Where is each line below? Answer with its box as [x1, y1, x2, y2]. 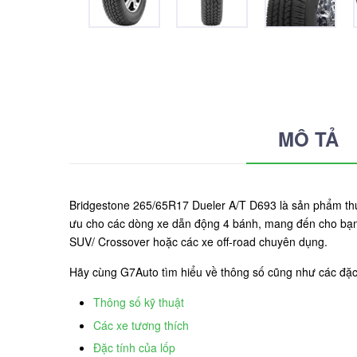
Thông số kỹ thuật [93, 294, 184, 310]
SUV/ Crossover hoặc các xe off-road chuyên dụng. [69, 233, 331, 249]
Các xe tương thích [93, 316, 189, 333]
